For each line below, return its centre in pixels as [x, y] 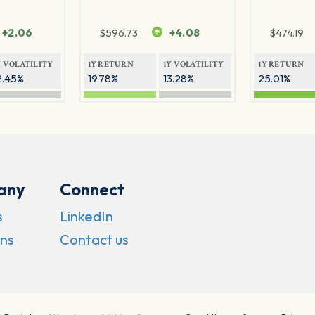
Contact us [94, 240]
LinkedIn [86, 217]
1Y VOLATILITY [193, 65]
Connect [92, 190]
